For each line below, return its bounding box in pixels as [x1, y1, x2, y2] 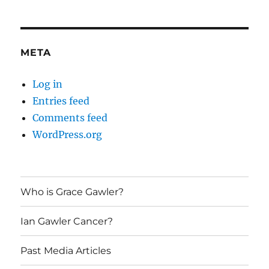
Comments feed [32, 112, 108, 124]
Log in [32, 78, 63, 91]
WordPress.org [32, 128, 103, 141]
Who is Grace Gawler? [20, 186, 124, 198]
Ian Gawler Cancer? [20, 215, 113, 227]
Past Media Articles [20, 244, 112, 256]
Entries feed [32, 95, 90, 107]
